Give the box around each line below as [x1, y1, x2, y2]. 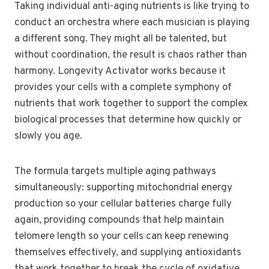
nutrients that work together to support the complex [14, 97, 248, 110]
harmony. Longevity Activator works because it [14, 64, 226, 78]
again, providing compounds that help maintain [14, 213, 224, 227]
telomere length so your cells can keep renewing [14, 229, 229, 243]
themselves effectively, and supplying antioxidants [14, 246, 241, 259]
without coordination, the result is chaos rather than [14, 48, 247, 62]
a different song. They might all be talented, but [14, 32, 227, 46]
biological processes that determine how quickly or [14, 113, 241, 127]
